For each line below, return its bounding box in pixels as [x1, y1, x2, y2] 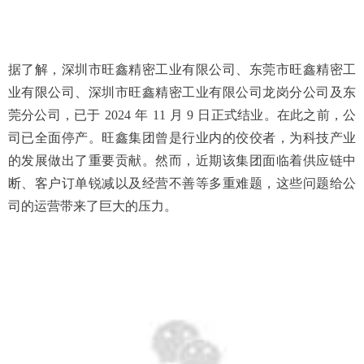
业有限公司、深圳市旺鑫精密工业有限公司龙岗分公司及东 [8, 85, 356, 99]
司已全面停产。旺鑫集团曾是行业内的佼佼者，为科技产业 [8, 131, 356, 145]
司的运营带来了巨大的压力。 [8, 199, 177, 213]
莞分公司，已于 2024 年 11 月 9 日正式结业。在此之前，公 [8, 108, 356, 122]
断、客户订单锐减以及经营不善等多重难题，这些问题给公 [8, 176, 356, 190]
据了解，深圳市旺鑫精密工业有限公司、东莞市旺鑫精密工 [8, 63, 356, 76]
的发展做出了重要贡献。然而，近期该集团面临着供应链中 [8, 154, 356, 167]
